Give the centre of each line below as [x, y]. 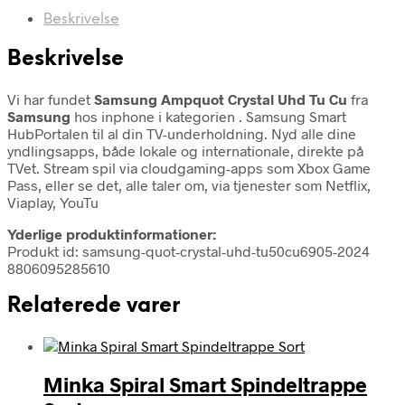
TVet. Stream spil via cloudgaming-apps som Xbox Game [189, 167]
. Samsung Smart [292, 116]
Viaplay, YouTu [53, 202]
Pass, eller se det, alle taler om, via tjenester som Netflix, [189, 184]
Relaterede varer [94, 306]
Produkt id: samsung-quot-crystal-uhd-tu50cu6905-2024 [188, 250]
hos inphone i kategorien [155, 116]
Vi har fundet [51, 99]
